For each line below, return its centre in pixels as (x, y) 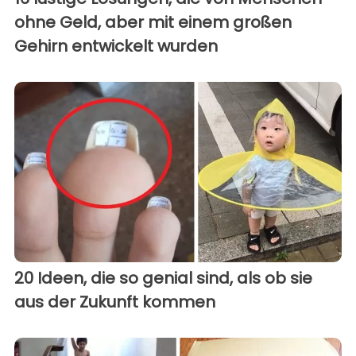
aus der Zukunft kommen (115, 302)
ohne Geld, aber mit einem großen (153, 23)
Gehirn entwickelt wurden (116, 46)
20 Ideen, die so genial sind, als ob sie (163, 278)
